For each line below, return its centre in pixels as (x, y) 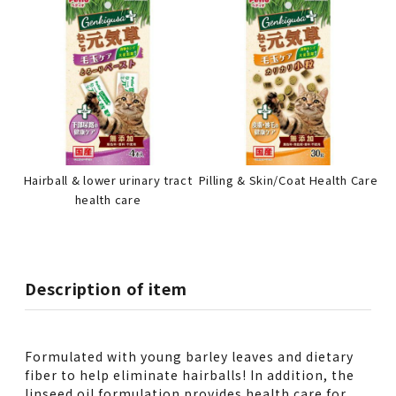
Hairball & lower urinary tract (108, 180)
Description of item (106, 288)
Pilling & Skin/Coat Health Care (288, 180)
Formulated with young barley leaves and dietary (190, 356)
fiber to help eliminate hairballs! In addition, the (190, 374)
